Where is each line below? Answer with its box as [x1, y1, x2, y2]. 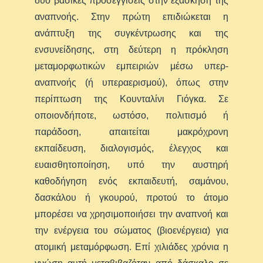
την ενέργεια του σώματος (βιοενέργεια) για [35, 225, 228, 236]
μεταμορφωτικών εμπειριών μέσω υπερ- [35, 61, 228, 72]
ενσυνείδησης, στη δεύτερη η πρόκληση [35, 45, 228, 55]
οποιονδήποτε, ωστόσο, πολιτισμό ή [35, 110, 228, 121]
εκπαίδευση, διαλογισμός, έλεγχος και [35, 143, 228, 154]
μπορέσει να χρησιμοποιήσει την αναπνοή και [35, 209, 228, 220]
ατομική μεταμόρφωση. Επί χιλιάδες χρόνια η [35, 242, 228, 252]
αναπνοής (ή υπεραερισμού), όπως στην [35, 77, 228, 88]
